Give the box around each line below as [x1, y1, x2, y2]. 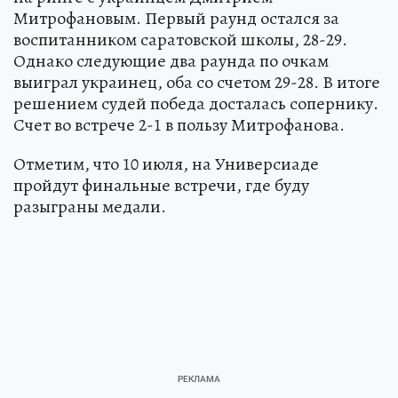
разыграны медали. [13, 195, 166, 219]
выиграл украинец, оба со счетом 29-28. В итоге [13, 70, 380, 94]
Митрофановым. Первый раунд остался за [13, 6, 339, 30]
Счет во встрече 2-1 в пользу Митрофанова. [13, 113, 345, 137]
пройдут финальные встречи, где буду [13, 173, 309, 197]
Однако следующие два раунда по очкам [13, 49, 329, 73]
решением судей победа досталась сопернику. [13, 92, 378, 115]
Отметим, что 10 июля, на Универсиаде [13, 152, 319, 176]
